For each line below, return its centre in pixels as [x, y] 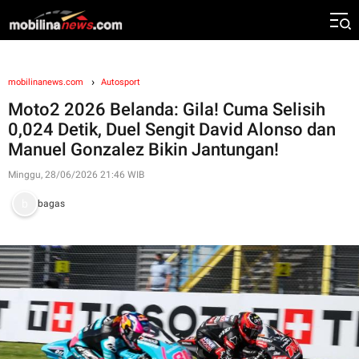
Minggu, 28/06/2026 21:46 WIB [76, 175]
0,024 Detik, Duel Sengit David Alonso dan [172, 129]
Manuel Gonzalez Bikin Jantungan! [143, 149]
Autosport [121, 82]
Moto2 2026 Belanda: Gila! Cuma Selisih [167, 109]
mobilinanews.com [46, 82]
